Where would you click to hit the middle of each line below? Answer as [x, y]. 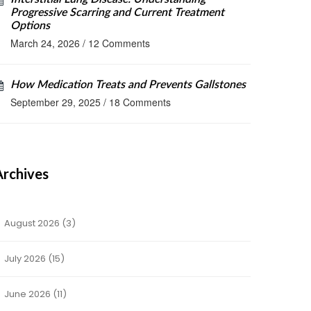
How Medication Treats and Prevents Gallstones [128, 85]
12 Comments [119, 43]
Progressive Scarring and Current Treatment [117, 12]
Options [30, 26]
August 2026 [32, 223]
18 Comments [140, 102]
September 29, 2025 [56, 102]
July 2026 [25, 259]
